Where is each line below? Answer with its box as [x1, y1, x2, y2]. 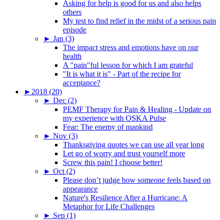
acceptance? [63, 78, 100, 87]
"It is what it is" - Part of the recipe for [63, 69, 181, 78]
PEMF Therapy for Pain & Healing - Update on [63, 105, 211, 113]
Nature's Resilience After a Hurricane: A [63, 193, 188, 202]
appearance [63, 184, 98, 193]
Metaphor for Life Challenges [63, 202, 155, 211]
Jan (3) [53, 34, 74, 43]
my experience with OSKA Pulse [63, 113, 166, 122]
